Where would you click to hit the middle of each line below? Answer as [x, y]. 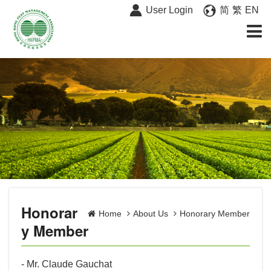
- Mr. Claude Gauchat [67, 264]
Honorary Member [215, 214]
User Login [169, 10]
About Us [152, 214]
